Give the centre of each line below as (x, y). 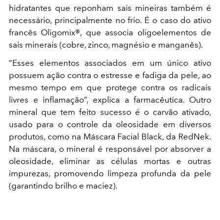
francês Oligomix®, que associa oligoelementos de (110, 33)
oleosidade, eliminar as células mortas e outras (110, 161)
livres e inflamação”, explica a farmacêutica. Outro (110, 100)
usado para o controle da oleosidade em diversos (110, 124)
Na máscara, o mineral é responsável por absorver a (110, 149)
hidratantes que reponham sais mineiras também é (110, 8)
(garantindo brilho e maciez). (63, 186)
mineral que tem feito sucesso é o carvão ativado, (110, 112)
